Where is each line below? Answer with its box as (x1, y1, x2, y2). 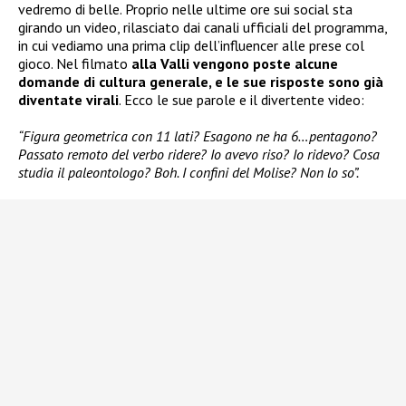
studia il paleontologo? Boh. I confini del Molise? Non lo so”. (18, 162, 359, 181)
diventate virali (18, 90, 119, 109)
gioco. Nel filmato (18, 53, 131, 72)
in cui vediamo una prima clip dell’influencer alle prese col (18, 35, 364, 54)
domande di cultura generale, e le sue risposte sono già (18, 72, 383, 91)
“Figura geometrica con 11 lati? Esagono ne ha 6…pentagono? (18, 126, 377, 145)
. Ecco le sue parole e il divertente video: (119, 90, 364, 109)
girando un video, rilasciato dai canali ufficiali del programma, (18, 17, 387, 36)
